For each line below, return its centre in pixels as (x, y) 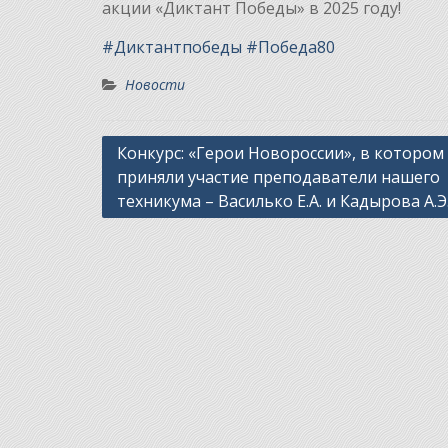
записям (139, 210)
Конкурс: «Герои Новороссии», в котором (280, 153)
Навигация (150, 150)
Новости (155, 85)
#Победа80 (290, 47)
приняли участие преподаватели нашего (278, 177)
